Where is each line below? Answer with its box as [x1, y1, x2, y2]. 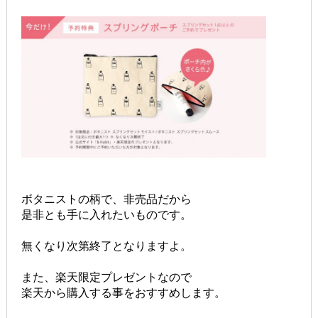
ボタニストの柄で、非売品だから [21, 193, 192, 206]
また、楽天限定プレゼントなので [21, 271, 192, 284]
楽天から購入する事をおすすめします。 [21, 287, 226, 300]
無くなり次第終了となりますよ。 [21, 240, 192, 253]
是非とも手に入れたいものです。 [21, 209, 192, 221]
